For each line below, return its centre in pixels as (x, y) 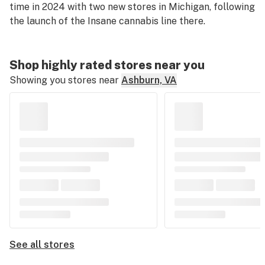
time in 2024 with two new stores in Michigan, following (132, 7)
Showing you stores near (64, 80)
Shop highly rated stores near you (107, 65)
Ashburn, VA (149, 80)
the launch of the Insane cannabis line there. (107, 21)
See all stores (42, 245)
